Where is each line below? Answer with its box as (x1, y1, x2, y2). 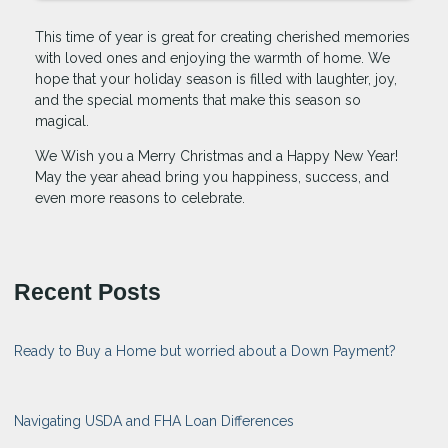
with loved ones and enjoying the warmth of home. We (35, 49, 390, 66)
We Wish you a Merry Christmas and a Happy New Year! (35, 147, 398, 164)
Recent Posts (14, 279, 161, 305)
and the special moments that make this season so (35, 91, 361, 108)
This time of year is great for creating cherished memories (35, 28, 410, 45)
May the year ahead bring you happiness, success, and (35, 168, 389, 185)
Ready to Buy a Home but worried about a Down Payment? (14, 342, 396, 359)
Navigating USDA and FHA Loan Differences (14, 412, 294, 429)
